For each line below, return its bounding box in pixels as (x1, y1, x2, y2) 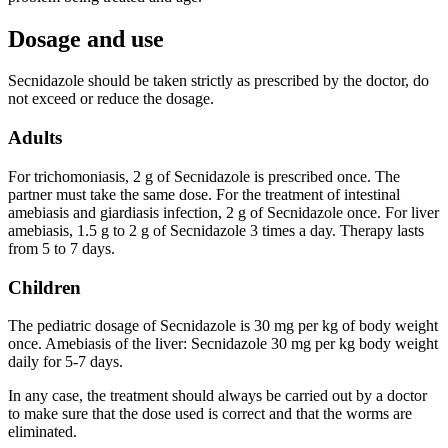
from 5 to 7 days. (8, 239, 115, 257)
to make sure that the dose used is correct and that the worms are (8, 405, 412, 423)
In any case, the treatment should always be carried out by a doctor (8, 387, 427, 405)
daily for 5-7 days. (8, 353, 123, 371)
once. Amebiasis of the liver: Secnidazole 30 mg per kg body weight (8, 335, 438, 353)
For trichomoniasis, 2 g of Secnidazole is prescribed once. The (8, 167, 400, 185)
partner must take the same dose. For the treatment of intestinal (8, 185, 400, 203)
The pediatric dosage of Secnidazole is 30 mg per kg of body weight (8, 317, 438, 335)
